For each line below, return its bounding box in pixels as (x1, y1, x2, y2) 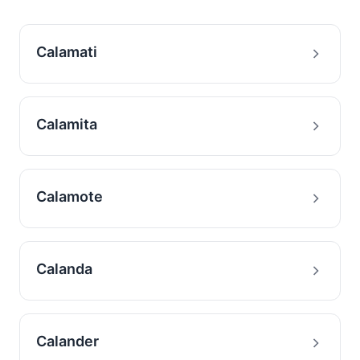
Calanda (36, 260, 92, 277)
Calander (36, 333, 99, 350)
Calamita (36, 116, 97, 133)
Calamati (36, 43, 97, 60)
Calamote (36, 188, 103, 205)
